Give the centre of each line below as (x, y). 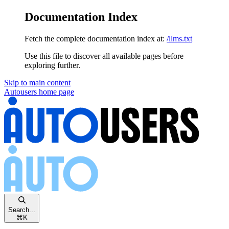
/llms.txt (179, 38)
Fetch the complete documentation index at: (95, 38)
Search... (22, 210)
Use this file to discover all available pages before (104, 56)
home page (55, 91)
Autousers (20, 91)
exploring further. (52, 65)
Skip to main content (37, 82)
